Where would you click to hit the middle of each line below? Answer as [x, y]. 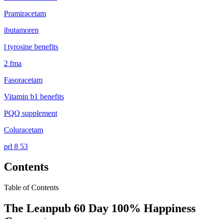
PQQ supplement [31, 113]
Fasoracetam [23, 80]
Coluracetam [23, 130]
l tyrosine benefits [31, 46]
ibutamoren [21, 30]
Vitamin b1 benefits [34, 96]
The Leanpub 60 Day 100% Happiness [100, 208]
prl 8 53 [16, 146]
